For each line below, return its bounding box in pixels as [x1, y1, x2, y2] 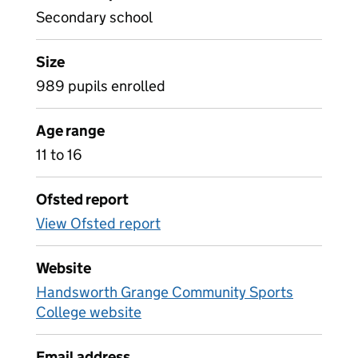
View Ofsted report [36, 214, 161, 233]
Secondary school [36, 8, 153, 26]
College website [36, 303, 141, 321]
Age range [36, 121, 105, 140]
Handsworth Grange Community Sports [36, 283, 293, 301]
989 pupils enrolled [36, 77, 165, 95]
